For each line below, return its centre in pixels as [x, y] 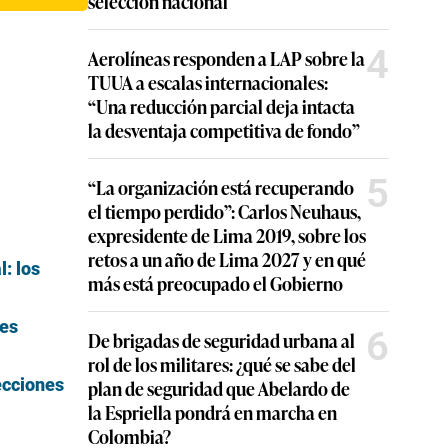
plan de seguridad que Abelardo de [219, 387]
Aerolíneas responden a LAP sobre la [226, 57]
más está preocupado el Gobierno [215, 282]
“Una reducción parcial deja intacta [221, 105]
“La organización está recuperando [221, 186]
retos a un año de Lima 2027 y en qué [227, 258]
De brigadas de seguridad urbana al [221, 339]
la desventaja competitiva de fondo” [224, 129]
